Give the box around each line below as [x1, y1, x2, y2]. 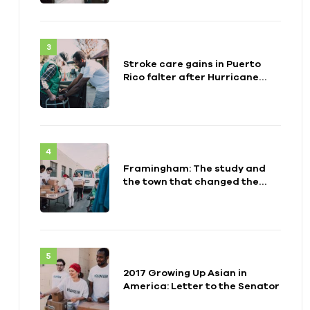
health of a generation [123, 189, 237, 201]
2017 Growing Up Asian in [123, 267, 247, 279]
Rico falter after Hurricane [123, 71, 259, 83]
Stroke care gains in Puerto [123, 58, 261, 70]
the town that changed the [123, 176, 259, 188]
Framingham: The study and [123, 163, 266, 174]
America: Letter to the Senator [123, 280, 280, 292]
